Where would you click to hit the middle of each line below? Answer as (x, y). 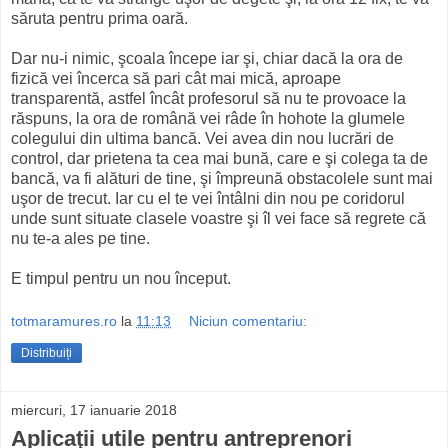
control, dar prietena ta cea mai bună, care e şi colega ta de (219, 158)
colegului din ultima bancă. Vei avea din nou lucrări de (202, 138)
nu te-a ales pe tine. (80, 238)
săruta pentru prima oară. (99, 18)
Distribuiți (46, 353)
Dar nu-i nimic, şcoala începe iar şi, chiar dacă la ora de (207, 58)
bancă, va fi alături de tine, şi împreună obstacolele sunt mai (222, 178)
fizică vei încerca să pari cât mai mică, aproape (176, 78)
